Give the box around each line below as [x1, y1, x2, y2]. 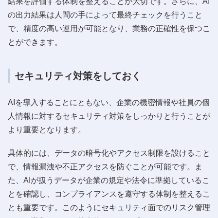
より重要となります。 [8, 125, 86, 134]
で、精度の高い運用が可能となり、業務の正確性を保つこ [8, 24, 210, 33]
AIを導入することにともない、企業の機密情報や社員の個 [8, 98, 210, 107]
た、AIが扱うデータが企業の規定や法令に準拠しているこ [8, 176, 210, 184]
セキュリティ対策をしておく [15, 70, 141, 81]
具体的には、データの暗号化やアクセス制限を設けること [8, 148, 210, 157]
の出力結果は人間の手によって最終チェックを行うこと [8, 10, 202, 19]
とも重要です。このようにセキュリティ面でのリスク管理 [8, 203, 210, 212]
